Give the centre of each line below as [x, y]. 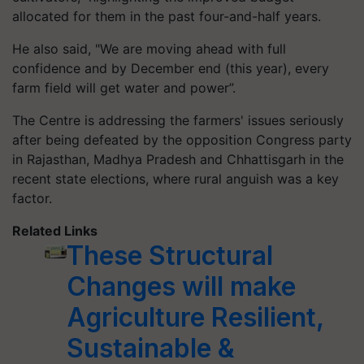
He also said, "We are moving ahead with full [149, 49]
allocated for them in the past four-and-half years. [167, 16]
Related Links [55, 231]
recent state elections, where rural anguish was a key [175, 179]
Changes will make [181, 286]
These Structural [169, 256]
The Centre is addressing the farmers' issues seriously [178, 120]
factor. [32, 198]
